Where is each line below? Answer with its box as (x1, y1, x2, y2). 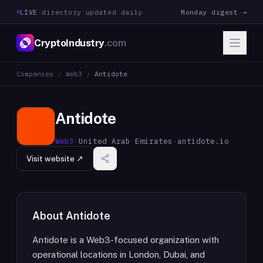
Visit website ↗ (26, 154, 83, 163)
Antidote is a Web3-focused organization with (32, 235, 219, 245)
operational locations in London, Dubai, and (32, 249, 205, 259)
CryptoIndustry (34, 36, 105, 49)
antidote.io (177, 136, 229, 146)
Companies (16, 69, 53, 78)
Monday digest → (181, 7, 247, 16)
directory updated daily (42, 7, 143, 16)
